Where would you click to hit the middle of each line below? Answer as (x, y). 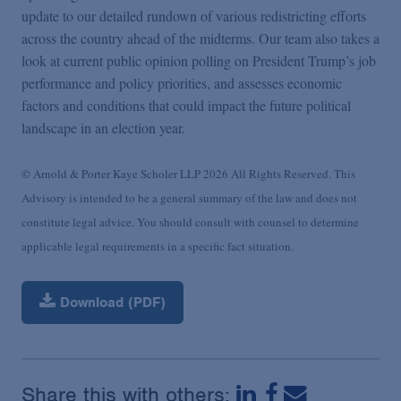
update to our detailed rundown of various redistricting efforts (194, 15)
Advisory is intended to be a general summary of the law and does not (189, 198)
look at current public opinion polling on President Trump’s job (199, 60)
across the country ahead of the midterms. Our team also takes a (200, 38)
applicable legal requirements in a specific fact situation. (158, 247)
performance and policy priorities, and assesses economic (182, 82)
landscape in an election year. (103, 127)
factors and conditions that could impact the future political (186, 105)
